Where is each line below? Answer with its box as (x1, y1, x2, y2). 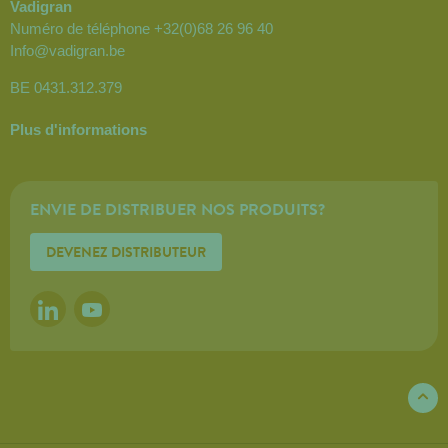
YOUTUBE (91, 299, 155, 320)
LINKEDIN (47, 299, 112, 320)
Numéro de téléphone (10, 20, 154, 38)
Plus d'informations (10, 121, 147, 139)
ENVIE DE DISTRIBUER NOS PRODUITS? (29, 197, 325, 221)
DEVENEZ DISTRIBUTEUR (45, 241, 206, 262)
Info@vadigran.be (10, 42, 125, 60)
